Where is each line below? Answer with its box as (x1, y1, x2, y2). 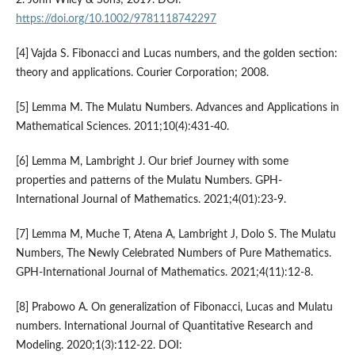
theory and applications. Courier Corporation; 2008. (15, 67, 269, 78)
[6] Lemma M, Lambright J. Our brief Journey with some (15, 156, 288, 167)
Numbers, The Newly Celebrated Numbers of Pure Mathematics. (15, 248, 331, 260)
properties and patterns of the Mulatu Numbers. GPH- (15, 175, 282, 186)
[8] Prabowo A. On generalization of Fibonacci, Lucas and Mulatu (15, 302, 333, 314)
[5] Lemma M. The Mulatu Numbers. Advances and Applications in (15, 101, 339, 113)
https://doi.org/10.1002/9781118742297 (15, 13, 216, 25)
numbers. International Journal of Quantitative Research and (15, 321, 313, 333)
